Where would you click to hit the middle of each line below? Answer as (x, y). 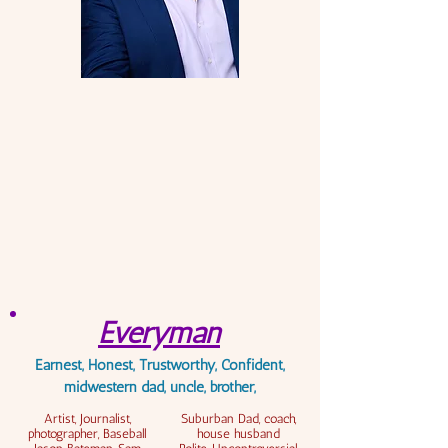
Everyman (159, 333)
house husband (238, 433)
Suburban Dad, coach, (238, 418)
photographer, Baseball (87, 433)
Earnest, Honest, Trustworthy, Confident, (159, 365)
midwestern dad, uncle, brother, (159, 387)
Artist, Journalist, (87, 418)
